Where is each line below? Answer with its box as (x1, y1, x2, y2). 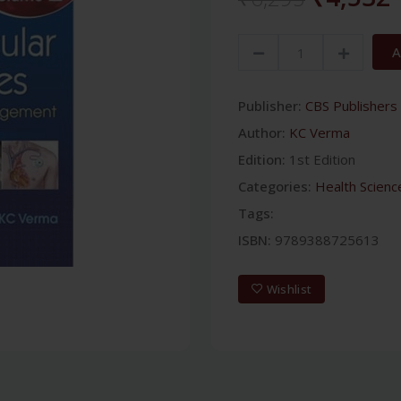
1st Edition (289, 150, 355, 168)
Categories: (238, 177, 311, 195)
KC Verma (289, 124, 350, 141)
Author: (238, 124, 286, 141)
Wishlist (266, 280, 312, 297)
